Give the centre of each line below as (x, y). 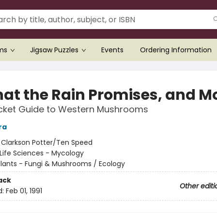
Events (112, 50)
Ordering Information (176, 50)
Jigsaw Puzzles (54, 50)
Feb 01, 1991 (24, 191)
